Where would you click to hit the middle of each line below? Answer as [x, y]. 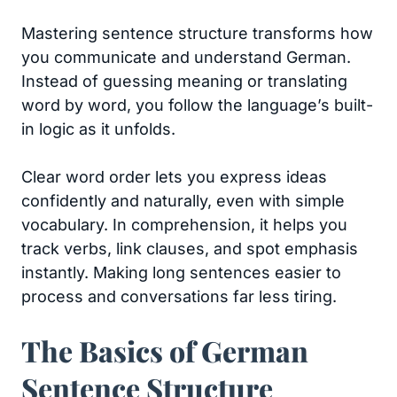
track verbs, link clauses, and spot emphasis [190, 249]
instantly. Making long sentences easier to [181, 272]
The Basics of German [165, 350]
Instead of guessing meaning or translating [184, 81]
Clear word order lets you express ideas [174, 177]
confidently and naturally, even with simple [183, 201]
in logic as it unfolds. [98, 129]
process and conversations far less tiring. [179, 296]
